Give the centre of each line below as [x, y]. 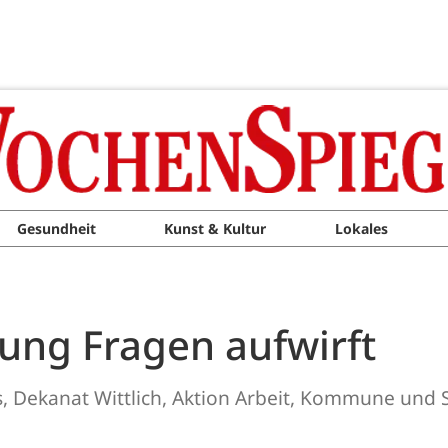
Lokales [361, 228]
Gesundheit [56, 228]
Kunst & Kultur [215, 228]
